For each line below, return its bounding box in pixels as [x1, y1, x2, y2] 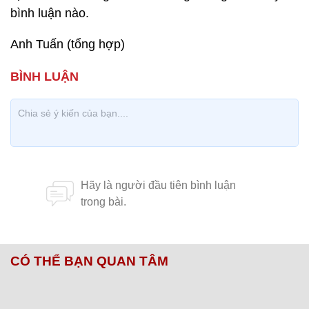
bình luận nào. [10, 6, 89, 20]
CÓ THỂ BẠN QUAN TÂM [10, 254, 168, 268]
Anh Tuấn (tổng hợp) [10, 37, 125, 51]
